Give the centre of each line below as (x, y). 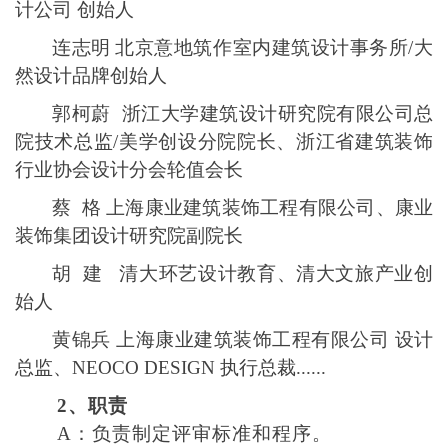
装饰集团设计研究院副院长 (129, 235)
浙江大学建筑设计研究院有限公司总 (274, 113)
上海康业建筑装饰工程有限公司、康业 (270, 207)
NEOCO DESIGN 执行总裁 (184, 367)
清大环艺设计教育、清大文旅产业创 (276, 273)
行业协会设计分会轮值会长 (129, 169)
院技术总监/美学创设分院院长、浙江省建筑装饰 (224, 141)
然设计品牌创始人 (91, 75)
